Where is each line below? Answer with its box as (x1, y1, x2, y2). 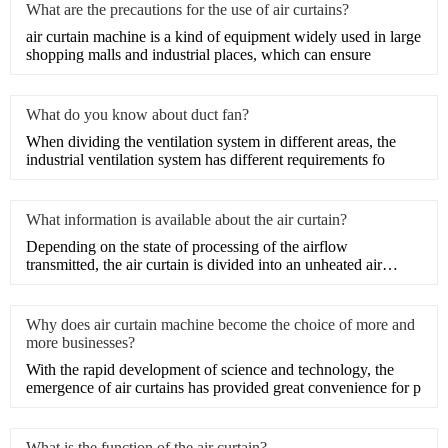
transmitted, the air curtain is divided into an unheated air (26, 255, 382, 273)
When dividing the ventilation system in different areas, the (26, 132, 396, 150)
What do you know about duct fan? (26, 105, 249, 123)
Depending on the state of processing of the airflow (26, 237, 348, 255)
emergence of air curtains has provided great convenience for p (26, 378, 421, 396)
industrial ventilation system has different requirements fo (26, 150, 385, 168)
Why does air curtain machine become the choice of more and (26, 315, 415, 333)
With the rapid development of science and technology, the (26, 360, 394, 378)
